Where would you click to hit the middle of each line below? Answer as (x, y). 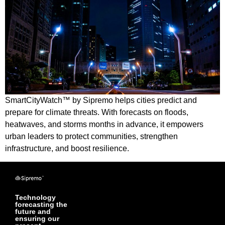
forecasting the (41, 204)
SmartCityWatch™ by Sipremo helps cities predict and (101, 100)
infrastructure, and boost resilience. (67, 148)
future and (33, 211)
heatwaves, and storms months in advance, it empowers (104, 124)
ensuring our (37, 218)
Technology (35, 197)
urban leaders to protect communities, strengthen (91, 136)
